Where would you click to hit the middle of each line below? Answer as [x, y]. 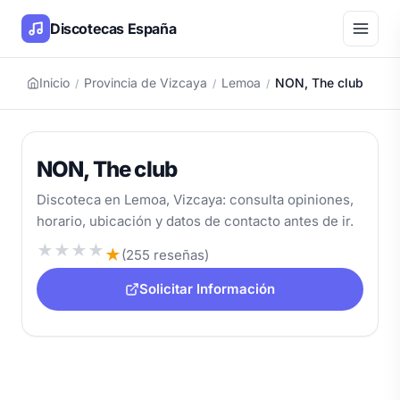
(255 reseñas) [165, 255]
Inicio [54, 83]
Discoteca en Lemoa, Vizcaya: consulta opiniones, [195, 200]
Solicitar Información [207, 289]
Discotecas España [113, 28]
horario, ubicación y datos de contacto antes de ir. [195, 221]
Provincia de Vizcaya [146, 83]
